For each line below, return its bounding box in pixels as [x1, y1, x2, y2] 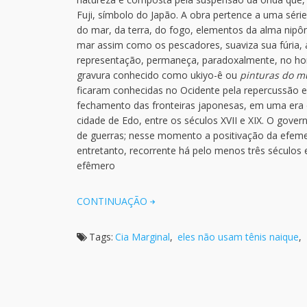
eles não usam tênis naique [177, 230, 299, 243]
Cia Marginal [115, 230, 170, 243]
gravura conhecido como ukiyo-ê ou [77, 69, 240, 82]
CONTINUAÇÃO [77, 195, 147, 208]
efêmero [77, 159, 115, 172]
